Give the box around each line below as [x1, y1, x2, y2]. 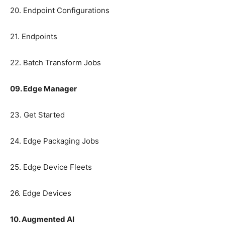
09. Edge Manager [10, 84, 77, 94]
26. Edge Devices [10, 188, 71, 198]
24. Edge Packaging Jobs [10, 136, 99, 146]
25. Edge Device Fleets [10, 162, 92, 172]
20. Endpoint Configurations [10, 6, 109, 16]
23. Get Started [10, 110, 65, 120]
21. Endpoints [10, 32, 57, 42]
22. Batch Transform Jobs [10, 58, 101, 68]
